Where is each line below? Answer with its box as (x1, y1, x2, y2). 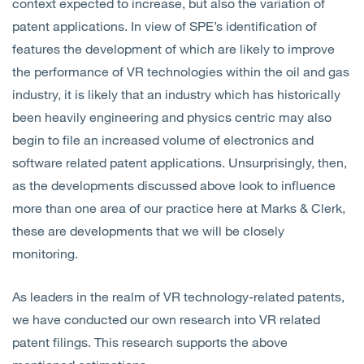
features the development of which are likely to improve (12, 41, 335, 56)
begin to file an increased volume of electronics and (12, 132, 314, 147)
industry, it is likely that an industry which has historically (12, 86, 340, 102)
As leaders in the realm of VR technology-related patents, (12, 288, 344, 304)
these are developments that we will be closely (12, 223, 284, 238)
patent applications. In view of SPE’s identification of (12, 18, 317, 33)
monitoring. (12, 245, 78, 261)
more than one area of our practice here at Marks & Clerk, (12, 200, 345, 215)
